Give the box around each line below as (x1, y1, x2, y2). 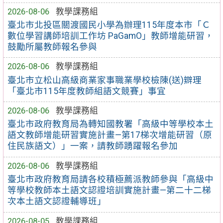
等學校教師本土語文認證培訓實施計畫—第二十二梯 (7, 185, 212, 196)
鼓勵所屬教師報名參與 (7, 41, 98, 52)
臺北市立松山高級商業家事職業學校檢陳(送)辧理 (7, 75, 202, 85)
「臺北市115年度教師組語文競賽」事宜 (7, 86, 166, 96)
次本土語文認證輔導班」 (7, 196, 107, 207)
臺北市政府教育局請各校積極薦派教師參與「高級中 (7, 174, 214, 185)
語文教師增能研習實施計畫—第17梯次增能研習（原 (7, 130, 213, 140)
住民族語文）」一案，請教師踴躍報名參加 (7, 141, 178, 151)
